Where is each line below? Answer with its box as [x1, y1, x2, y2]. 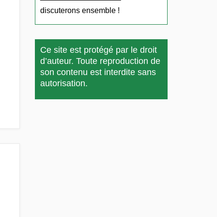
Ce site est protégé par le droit [40, 45, 157, 55]
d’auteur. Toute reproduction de [40, 56, 160, 66]
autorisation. [40, 78, 88, 89]
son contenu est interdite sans [40, 67, 156, 77]
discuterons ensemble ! [40, 6, 120, 15]
